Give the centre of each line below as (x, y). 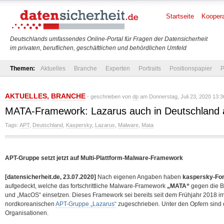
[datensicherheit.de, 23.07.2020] (50, 177)
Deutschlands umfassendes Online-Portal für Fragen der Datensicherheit (109, 39)
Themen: (22, 68)
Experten (118, 68)
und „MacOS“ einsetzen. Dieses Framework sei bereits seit (85, 195)
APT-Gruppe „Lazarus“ (86, 204)
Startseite (180, 16)
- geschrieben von (109, 96)
